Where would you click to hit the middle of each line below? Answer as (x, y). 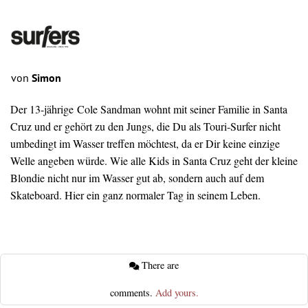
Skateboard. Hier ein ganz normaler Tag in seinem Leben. (135, 195)
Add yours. (177, 293)
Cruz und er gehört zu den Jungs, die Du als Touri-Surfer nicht (145, 126)
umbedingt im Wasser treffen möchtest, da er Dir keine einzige (145, 143)
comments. (132, 293)
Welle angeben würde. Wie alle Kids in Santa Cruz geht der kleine (154, 160)
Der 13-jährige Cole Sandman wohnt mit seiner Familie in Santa (149, 109)
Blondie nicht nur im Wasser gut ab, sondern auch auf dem (137, 177)
